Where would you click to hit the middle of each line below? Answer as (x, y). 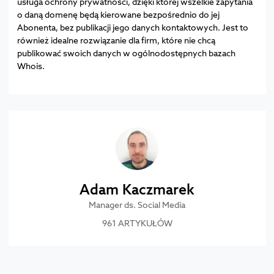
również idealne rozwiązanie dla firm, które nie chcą (116, 40)
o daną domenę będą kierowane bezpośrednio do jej (118, 14)
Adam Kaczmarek (137, 189)
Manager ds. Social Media (137, 204)
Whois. (31, 65)
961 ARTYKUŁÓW (137, 223)
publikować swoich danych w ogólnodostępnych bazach (126, 53)
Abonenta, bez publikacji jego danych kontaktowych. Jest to (132, 27)
